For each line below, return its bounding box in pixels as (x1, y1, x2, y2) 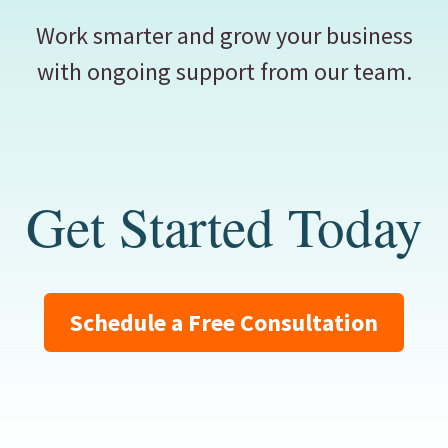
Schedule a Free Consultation (70, 306, 378, 338)
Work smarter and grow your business (35, 20, 413, 52)
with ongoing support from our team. (36, 56, 412, 88)
